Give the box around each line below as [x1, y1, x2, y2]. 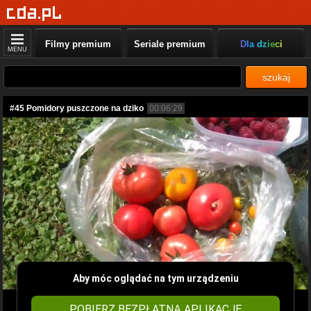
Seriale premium [133, 39, 205, 49]
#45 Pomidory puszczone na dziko [10, 103, 144, 113]
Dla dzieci [239, 39, 283, 49]
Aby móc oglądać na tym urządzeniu [72, 272, 239, 284]
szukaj [262, 72, 290, 83]
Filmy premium [45, 39, 112, 49]
